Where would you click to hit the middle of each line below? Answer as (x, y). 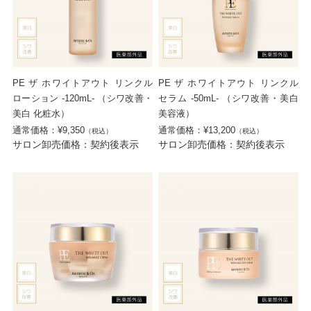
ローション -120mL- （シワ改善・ (82, 99)
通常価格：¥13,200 (197, 131)
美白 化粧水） (41, 114)
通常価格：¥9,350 (48, 131)
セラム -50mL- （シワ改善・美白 (229, 99)
